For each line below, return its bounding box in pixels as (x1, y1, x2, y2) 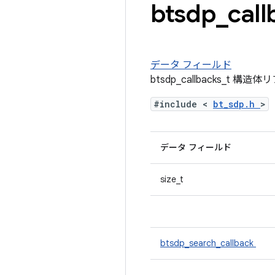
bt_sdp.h (213, 98, 260, 110)
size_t (160, 174, 184, 185)
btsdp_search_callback (160, 238, 256, 249)
